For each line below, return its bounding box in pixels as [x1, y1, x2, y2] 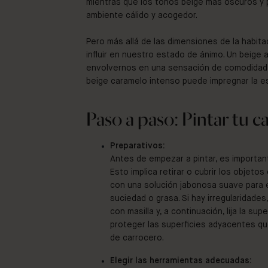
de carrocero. [110, 234, 164, 242]
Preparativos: [110, 142, 165, 150]
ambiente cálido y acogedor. [86, 11, 197, 20]
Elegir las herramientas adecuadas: [110, 257, 252, 265]
